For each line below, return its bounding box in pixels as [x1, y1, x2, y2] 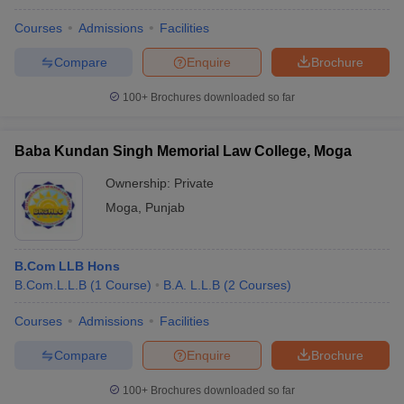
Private [174, 176, 214, 190]
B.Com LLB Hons [14, 259, 120, 273]
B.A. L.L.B [163, 278, 220, 292]
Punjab [145, 200, 185, 215]
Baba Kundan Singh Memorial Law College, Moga [14, 143, 352, 159]
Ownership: [106, 176, 174, 190]
